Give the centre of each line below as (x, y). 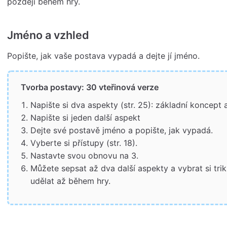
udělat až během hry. (71, 181)
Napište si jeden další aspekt (86, 117)
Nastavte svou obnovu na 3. (85, 155)
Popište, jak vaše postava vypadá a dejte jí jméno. (103, 56)
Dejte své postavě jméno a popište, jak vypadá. (122, 130)
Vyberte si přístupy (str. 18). (84, 143)
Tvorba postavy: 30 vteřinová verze (90, 87)
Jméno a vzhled (48, 35)
